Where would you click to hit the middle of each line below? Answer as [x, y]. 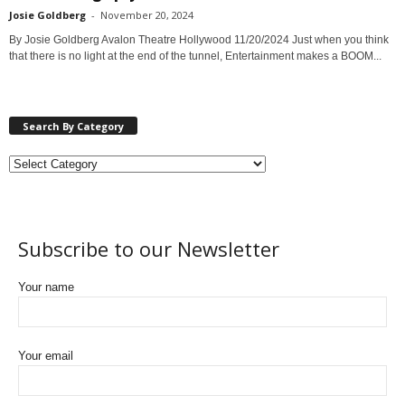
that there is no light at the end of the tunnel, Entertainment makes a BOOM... [195, 56]
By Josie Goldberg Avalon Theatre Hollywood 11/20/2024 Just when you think [199, 39]
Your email [46, 355]
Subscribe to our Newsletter [149, 248]
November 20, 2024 [147, 14]
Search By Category [73, 126]
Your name [46, 287]
